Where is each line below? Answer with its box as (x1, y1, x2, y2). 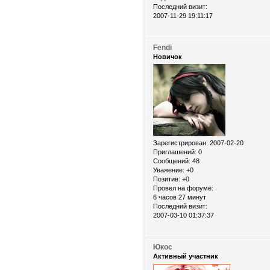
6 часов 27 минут (153, 193, 206, 201)
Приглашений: (153, 148, 196, 156)
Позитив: (153, 175, 180, 183)
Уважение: (153, 166, 184, 174)
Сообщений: (153, 157, 190, 165)
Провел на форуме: (153, 184, 213, 192)
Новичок (153, 53, 182, 61)
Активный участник (153, 253, 218, 260)
